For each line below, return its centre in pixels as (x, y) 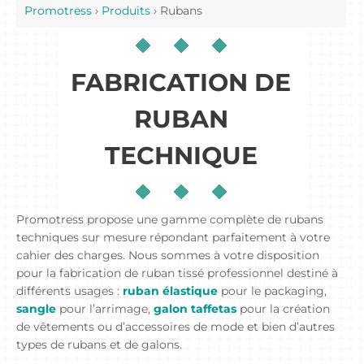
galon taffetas (195, 309)
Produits (126, 11)
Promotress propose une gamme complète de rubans (170, 220)
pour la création (283, 309)
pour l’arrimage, (105, 309)
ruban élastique (170, 291)
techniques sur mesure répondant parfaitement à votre (173, 238)
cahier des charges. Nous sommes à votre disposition (168, 256)
